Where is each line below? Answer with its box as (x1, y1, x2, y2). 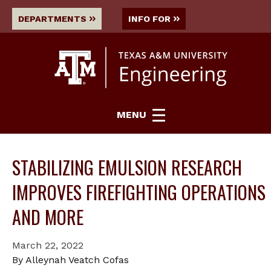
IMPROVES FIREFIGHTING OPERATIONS (12, 178, 266, 206)
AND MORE (12, 203, 83, 230)
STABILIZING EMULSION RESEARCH (12, 153, 242, 181)
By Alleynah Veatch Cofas (12, 253, 129, 266)
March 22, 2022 (12, 239, 83, 251)
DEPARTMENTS (18, 14, 87, 24)
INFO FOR (128, 14, 171, 24)
